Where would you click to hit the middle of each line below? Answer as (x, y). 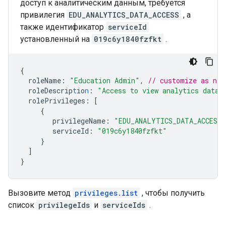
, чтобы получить (172, 193)
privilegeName (79, 121)
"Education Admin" (105, 80)
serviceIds (124, 205)
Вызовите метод (40, 193)
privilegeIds (64, 205)
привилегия (43, 15)
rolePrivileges (57, 101)
